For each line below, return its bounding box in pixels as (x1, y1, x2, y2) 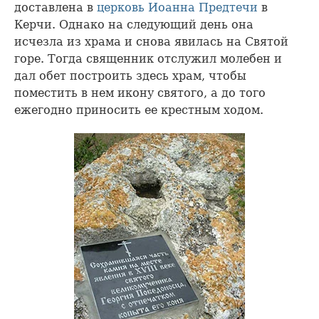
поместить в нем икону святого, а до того (14, 85, 266, 100)
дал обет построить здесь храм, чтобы (14, 68, 246, 83)
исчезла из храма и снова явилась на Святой (14, 34, 288, 48)
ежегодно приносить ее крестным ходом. (14, 103, 263, 117)
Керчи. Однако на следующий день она (14, 17, 253, 31)
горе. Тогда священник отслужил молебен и (14, 51, 282, 66)
